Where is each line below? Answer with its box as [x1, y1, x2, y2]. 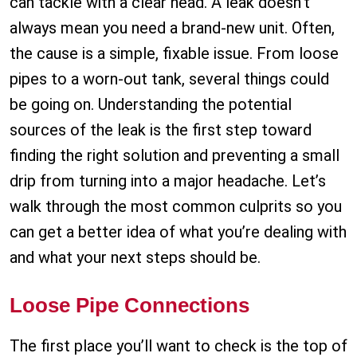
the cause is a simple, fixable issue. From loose [10, 44, 339, 64]
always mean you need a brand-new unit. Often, [10, 18, 335, 38]
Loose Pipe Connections [10, 293, 249, 318]
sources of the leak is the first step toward [10, 120, 312, 140]
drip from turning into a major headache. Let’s [10, 171, 326, 191]
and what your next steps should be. [10, 248, 261, 268]
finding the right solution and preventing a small [10, 146, 339, 166]
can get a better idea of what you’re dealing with [10, 222, 347, 242]
